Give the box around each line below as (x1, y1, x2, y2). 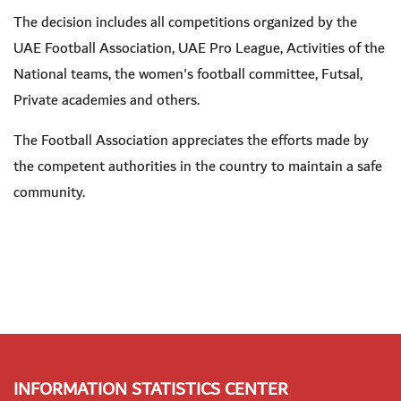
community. (13, 180, 85, 206)
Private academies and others (13, 88, 197, 114)
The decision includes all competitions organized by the (13, 10, 357, 36)
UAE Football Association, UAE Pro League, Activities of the (13, 36, 385, 62)
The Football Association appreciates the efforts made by (13, 128, 369, 154)
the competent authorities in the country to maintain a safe (13, 154, 382, 180)
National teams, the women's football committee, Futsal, (13, 62, 363, 88)
